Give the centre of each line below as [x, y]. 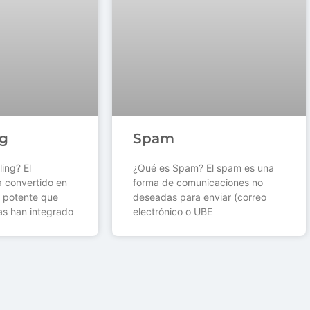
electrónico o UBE [173, 212]
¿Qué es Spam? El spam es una [203, 168]
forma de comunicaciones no [198, 183]
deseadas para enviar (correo [200, 197]
